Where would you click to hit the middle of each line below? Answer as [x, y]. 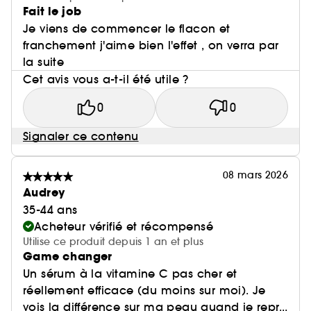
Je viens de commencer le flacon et [127, 28]
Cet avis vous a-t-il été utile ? [106, 79]
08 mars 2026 [255, 175]
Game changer [68, 257]
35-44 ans [50, 210]
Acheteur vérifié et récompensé [124, 226]
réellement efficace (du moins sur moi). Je [144, 290]
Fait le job [52, 11]
